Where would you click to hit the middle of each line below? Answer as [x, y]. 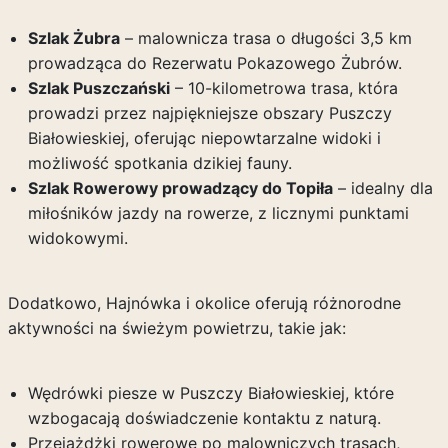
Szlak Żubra [73, 38]
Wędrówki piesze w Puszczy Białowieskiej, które [210, 393]
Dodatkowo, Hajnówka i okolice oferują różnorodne [204, 303]
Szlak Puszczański [98, 88]
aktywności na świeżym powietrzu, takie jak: [176, 328]
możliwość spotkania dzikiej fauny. [159, 163]
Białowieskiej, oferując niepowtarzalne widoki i [204, 138]
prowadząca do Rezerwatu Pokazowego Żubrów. [214, 63]
